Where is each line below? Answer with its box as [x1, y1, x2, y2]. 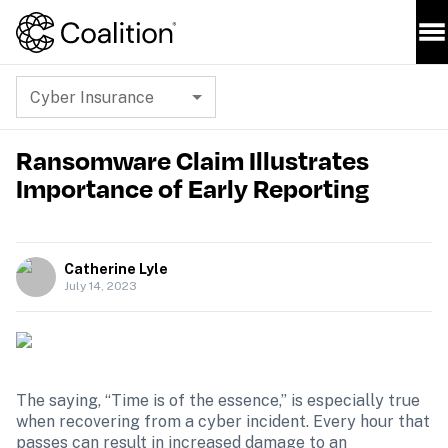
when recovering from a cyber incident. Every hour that [16, 412, 430, 431]
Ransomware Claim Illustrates [16, 141, 369, 179]
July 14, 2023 [64, 279, 137, 293]
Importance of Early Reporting [16, 169, 369, 207]
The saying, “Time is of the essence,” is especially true [16, 391, 420, 410]
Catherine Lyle [64, 261, 168, 277]
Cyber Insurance [30, 87, 154, 107]
